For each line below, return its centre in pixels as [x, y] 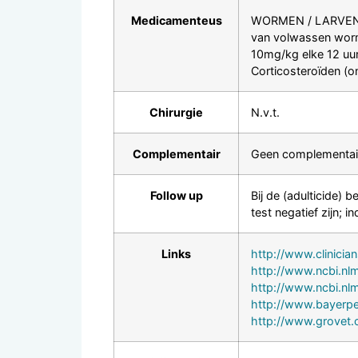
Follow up [176, 195]
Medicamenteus [176, 20]
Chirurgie [176, 112]
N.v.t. [265, 112]
